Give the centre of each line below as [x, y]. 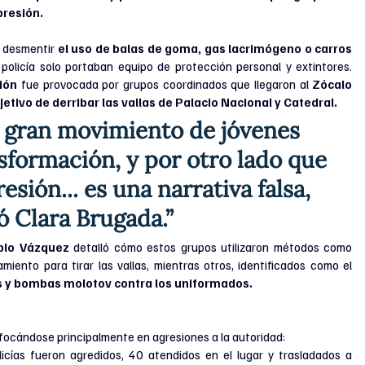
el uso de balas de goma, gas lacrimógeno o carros [205, 48]
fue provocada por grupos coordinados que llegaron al [165, 84]
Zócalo [332, 84]
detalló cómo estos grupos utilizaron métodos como [213, 247]
